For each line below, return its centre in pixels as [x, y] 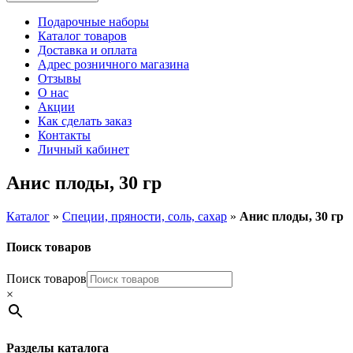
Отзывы [59, 78]
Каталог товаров [82, 36]
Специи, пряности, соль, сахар [145, 216]
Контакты [64, 135]
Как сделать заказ [85, 121]
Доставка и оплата [87, 50]
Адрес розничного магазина [113, 64]
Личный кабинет [84, 149]
